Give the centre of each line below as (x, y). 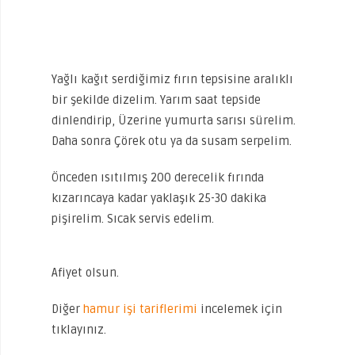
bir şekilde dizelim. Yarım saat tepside (156, 100)
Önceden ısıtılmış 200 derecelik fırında (158, 177)
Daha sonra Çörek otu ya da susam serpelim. (172, 141)
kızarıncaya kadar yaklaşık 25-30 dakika (159, 198)
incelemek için (240, 309)
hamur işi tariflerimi (140, 309)
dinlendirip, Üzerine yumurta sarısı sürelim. (174, 120)
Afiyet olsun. (85, 273)
